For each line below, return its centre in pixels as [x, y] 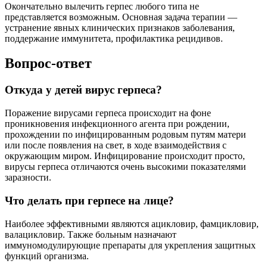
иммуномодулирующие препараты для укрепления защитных [130, 245]
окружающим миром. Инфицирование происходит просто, [125, 156]
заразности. [28, 178]
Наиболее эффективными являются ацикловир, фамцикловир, [132, 223]
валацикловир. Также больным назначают [91, 234]
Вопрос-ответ [48, 63]
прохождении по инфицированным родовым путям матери [125, 135]
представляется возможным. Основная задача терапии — [121, 17]
